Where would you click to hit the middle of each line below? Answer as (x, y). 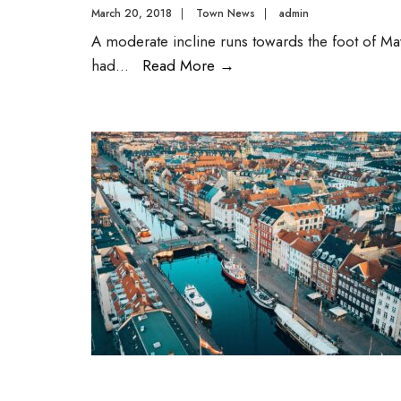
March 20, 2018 (132, 13)
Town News (226, 13)
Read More (181, 65)
